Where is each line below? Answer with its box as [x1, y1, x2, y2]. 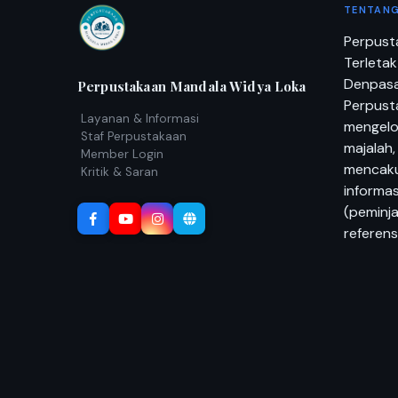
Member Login [81, 147, 163, 162]
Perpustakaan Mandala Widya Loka [77, 77, 306, 95]
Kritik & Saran [81, 164, 158, 179]
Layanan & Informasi [81, 111, 199, 126]
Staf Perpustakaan [81, 129, 187, 144]
